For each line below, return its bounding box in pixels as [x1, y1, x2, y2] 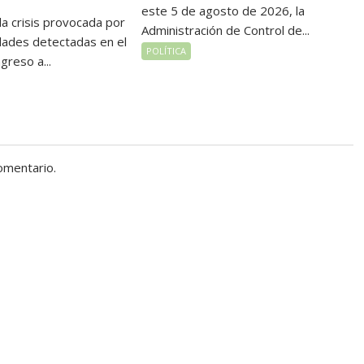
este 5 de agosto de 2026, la [141, 2, 305, 19]
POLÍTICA [146, 45, 187, 58]
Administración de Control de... [141, 22, 310, 39]
